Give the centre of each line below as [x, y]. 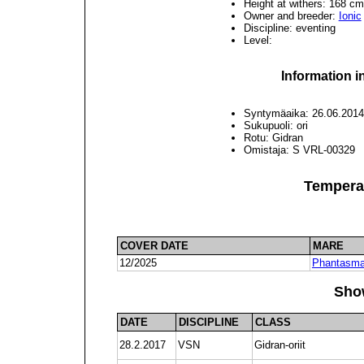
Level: [258, 41]
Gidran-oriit [279, 345]
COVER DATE [154, 246]
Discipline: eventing [289, 28]
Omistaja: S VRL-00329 [299, 149]
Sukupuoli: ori [275, 125]
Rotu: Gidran [273, 137]
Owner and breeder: [291, 16]
